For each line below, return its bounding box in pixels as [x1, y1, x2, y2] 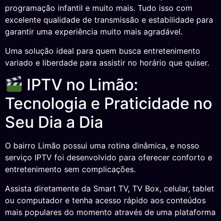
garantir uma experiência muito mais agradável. [5, 27, 183, 37]
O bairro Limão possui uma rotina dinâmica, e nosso [5, 141, 199, 151]
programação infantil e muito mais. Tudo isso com [5, 3, 192, 13]
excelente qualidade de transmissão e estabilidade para [5, 15, 213, 25]
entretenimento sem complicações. [5, 164, 136, 175]
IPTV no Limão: [23, 75, 139, 95]
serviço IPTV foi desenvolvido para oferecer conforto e [5, 152, 212, 163]
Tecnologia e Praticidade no [5, 94, 212, 113]
